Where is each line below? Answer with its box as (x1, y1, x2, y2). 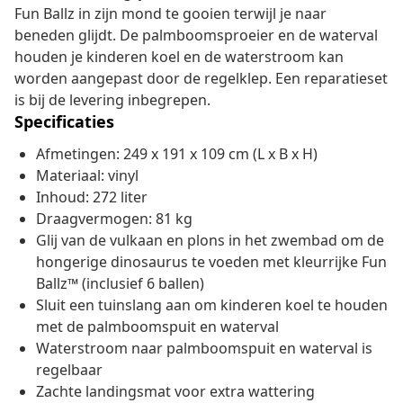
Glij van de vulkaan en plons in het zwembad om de (36, 230, 384, 251)
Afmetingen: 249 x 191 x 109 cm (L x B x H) (36, 144, 318, 165)
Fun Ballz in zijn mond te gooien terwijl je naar (14, 4, 327, 24)
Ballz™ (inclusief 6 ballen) (36, 273, 204, 294)
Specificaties (14, 111, 114, 133)
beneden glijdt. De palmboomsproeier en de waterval (14, 25, 378, 46)
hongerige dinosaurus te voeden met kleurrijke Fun (36, 252, 387, 273)
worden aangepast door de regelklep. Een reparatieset (14, 68, 388, 89)
